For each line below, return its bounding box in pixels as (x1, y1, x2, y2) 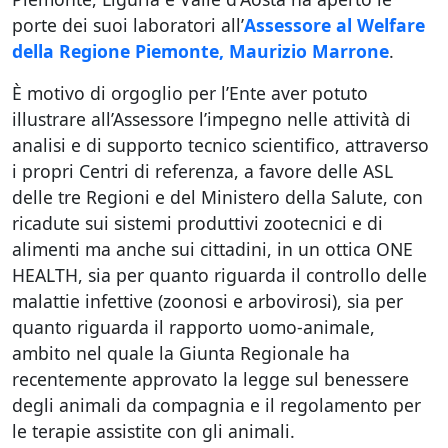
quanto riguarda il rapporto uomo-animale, (12, 315, 375, 339)
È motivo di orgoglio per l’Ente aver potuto (12, 81, 368, 105)
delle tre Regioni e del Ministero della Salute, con (12, 185, 423, 209)
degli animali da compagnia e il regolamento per (12, 393, 421, 417)
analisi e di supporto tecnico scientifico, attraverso (12, 133, 429, 157)
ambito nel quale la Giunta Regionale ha (12, 341, 350, 365)
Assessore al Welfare (244, 13, 425, 37)
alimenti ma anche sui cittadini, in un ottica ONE (12, 237, 413, 261)
